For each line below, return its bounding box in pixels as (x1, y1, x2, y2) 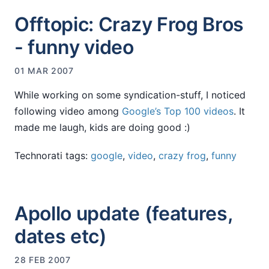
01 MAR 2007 (14, 65, 74, 76)
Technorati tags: (14, 149, 91, 162)
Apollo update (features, (14, 201, 233, 225)
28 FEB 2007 (14, 254, 71, 265)
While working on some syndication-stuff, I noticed (14, 88, 246, 101)
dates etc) (14, 224, 107, 248)
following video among (14, 104, 122, 117)
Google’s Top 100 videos (122, 104, 234, 117)
